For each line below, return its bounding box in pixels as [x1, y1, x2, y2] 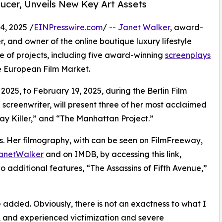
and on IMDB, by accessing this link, [44, 149, 181, 160]
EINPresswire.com [34, 22, 103, 33]
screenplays [165, 50, 211, 60]
